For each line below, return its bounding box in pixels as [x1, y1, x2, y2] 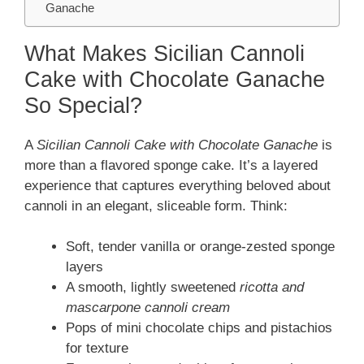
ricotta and [240, 279, 304, 296]
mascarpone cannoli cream [66, 300, 230, 316]
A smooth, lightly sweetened [66, 279, 240, 296]
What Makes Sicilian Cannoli [24, 41, 305, 66]
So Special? [24, 93, 142, 118]
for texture [66, 340, 128, 357]
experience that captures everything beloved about [24, 177, 331, 193]
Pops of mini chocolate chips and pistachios [66, 320, 332, 336]
